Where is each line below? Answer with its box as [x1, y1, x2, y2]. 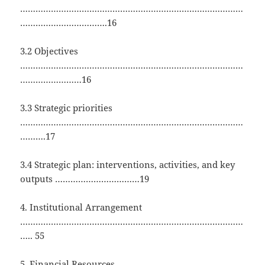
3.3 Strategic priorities [20, 102, 113, 114]
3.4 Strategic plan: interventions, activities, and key [20, 159, 235, 171]
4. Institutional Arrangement [20, 201, 143, 214]
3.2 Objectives [20, 45, 79, 57]
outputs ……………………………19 [20, 173, 150, 185]
